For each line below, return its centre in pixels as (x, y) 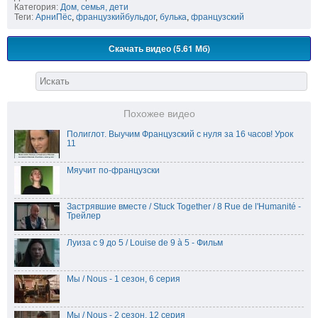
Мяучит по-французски (113, 171)
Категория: (36, 7)
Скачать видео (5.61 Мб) (159, 49)
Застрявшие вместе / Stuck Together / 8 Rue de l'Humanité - (184, 207)
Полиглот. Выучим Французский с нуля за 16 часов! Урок (180, 135)
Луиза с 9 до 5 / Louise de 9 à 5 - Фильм (145, 243)
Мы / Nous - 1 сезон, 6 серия (124, 279)
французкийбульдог (116, 17)
